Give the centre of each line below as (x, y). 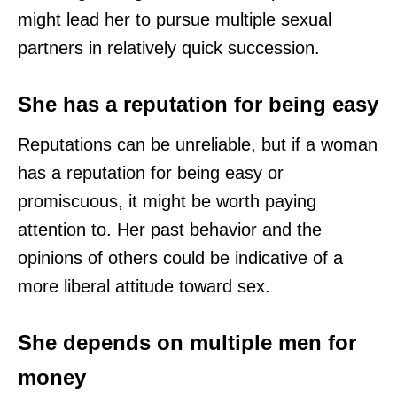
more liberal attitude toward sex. (144, 287)
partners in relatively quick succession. (169, 48)
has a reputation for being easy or (151, 173)
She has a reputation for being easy (198, 105)
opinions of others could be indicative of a (180, 258)
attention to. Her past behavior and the (170, 230)
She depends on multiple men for (187, 343)
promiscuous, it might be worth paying (167, 202)
